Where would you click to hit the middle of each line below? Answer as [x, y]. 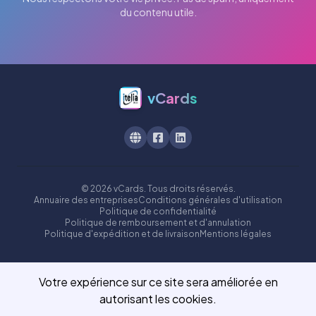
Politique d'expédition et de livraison [122, 234]
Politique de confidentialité [158, 212]
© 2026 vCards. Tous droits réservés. [158, 189]
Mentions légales [236, 234]
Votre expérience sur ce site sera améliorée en [158, 282]
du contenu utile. [158, 12]
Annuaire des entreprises [86, 200]
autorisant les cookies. [158, 299]
